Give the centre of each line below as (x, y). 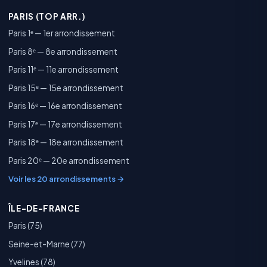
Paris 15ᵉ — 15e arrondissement (66, 88)
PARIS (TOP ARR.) (47, 16)
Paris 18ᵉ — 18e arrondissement (66, 142)
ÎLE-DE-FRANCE (44, 209)
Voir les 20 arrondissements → (66, 179)
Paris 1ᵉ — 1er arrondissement (61, 33)
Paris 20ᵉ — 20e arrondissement (69, 160)
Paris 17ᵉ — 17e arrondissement (65, 124)
